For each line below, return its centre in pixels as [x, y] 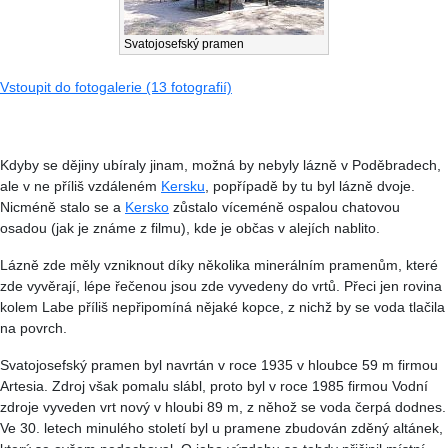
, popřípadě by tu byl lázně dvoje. [310, 186]
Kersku [183, 186]
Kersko [147, 207]
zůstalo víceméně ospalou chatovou [284, 207]
